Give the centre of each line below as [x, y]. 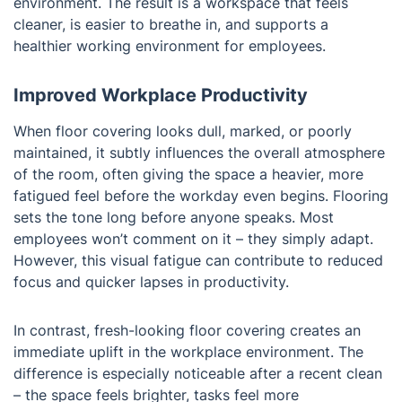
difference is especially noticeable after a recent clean [198, 374]
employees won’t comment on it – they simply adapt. [193, 239]
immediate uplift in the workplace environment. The [188, 352]
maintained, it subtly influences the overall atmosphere [199, 153]
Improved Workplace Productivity [161, 96]
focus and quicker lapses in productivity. [151, 282]
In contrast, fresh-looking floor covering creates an [187, 331]
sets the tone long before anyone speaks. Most [174, 218]
